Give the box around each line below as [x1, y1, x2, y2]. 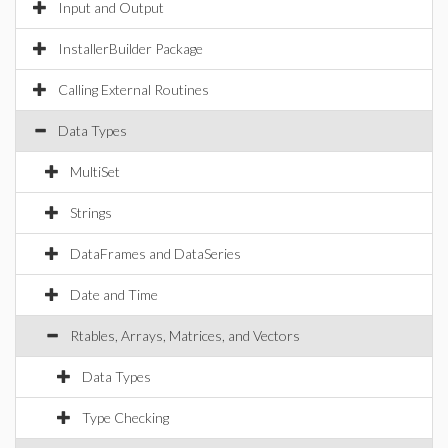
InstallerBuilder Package [58, 40, 203, 57]
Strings [70, 204, 112, 221]
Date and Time [70, 286, 158, 303]
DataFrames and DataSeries [70, 245, 241, 262]
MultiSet [70, 163, 120, 180]
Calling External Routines [58, 81, 209, 98]
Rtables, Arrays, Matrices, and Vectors [70, 327, 300, 344]
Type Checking [82, 409, 169, 426]
